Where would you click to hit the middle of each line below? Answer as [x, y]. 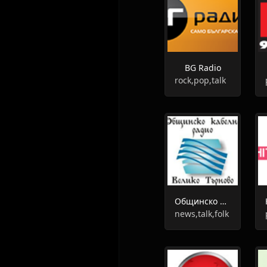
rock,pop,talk [200, 80]
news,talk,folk [202, 214]
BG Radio [203, 68]
